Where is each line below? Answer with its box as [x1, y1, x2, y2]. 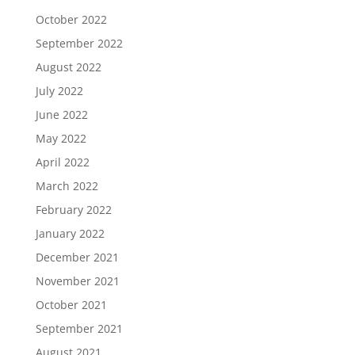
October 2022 [35, 12, 107, 27]
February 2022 [35, 202, 112, 217]
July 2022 [35, 83, 83, 98]
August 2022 [35, 59, 101, 74]
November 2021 [35, 273, 120, 288]
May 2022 [35, 131, 86, 146]
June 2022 [35, 107, 88, 122]
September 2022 [35, 36, 123, 51]
